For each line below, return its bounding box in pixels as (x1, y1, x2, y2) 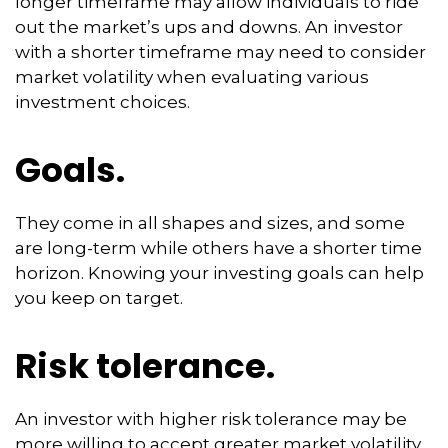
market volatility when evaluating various (15, 67, 369, 87)
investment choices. (15, 92, 190, 112)
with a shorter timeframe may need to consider (15, 42, 426, 62)
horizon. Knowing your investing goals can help (15, 263, 424, 283)
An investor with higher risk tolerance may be (15, 409, 407, 429)
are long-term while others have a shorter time (15, 238, 422, 258)
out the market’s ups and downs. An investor (15, 17, 403, 37)
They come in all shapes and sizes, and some (15, 213, 405, 233)
